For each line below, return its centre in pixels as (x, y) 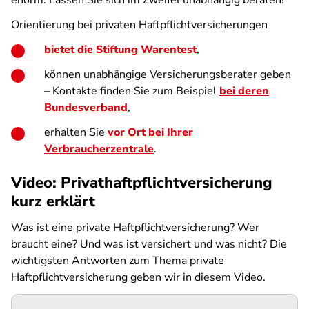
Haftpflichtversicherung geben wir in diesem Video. (138, 277)
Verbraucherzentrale (99, 149)
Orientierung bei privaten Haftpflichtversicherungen (139, 25)
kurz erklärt (53, 201)
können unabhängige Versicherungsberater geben (168, 74)
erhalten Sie (76, 132)
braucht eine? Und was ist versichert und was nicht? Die (149, 244)
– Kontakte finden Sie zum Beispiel (132, 91)
